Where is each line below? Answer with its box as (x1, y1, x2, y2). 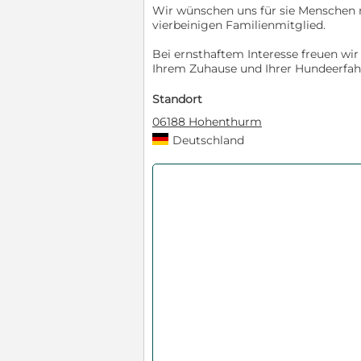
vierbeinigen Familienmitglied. (152, 17, 326, 32)
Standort (152, 91, 202, 106)
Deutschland (172, 132, 244, 147)
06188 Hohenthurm (152, 114, 262, 129)
